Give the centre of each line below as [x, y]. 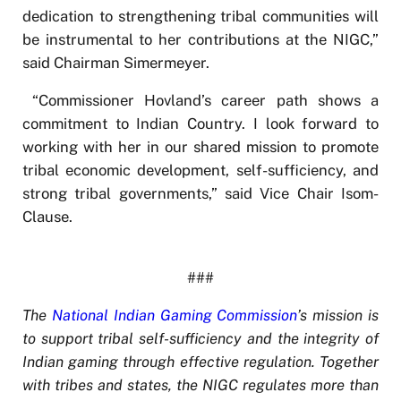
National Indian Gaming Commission [175, 315]
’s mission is [338, 315]
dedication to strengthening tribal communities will [200, 16]
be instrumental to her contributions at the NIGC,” [200, 39]
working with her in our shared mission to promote [200, 146]
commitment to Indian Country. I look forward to [200, 123]
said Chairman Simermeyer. [115, 62]
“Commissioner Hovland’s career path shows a [200, 100]
